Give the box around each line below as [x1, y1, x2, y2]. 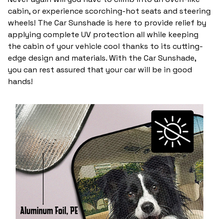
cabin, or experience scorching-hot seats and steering [8, 6, 211, 17]
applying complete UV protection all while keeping [8, 29, 198, 40]
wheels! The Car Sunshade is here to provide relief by [8, 18, 206, 28]
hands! [8, 76, 33, 87]
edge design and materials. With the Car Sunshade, [8, 53, 196, 64]
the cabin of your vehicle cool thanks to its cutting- [8, 41, 203, 52]
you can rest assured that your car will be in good [8, 65, 192, 75]
